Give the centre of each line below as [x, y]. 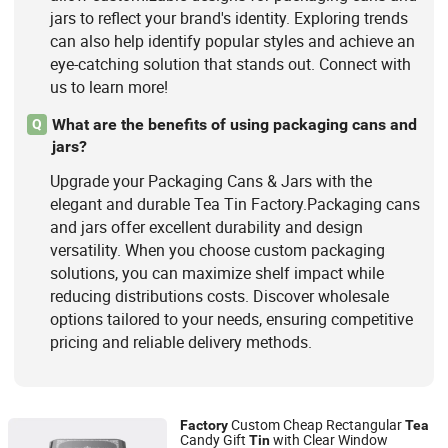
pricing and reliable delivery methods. [180, 341]
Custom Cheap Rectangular [316, 424]
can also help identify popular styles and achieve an [232, 40]
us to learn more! [108, 86]
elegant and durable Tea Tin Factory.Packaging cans [234, 203]
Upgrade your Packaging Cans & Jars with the [210, 180]
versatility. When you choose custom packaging [217, 249]
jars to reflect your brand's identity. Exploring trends [228, 17]
